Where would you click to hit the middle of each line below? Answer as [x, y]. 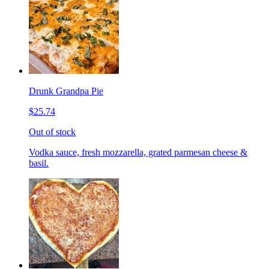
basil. [39, 163]
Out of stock [52, 131]
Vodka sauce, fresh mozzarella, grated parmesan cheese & [138, 152]
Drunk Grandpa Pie [66, 91]
